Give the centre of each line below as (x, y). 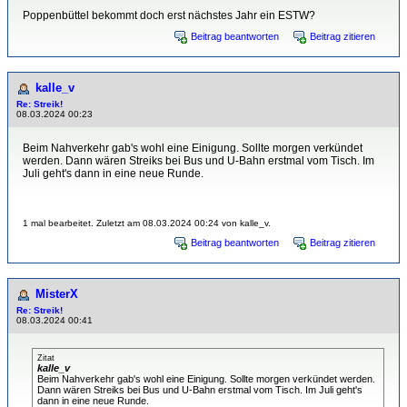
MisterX (57, 294)
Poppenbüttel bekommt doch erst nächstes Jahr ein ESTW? (169, 16)
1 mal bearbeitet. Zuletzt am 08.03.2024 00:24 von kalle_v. (147, 223)
